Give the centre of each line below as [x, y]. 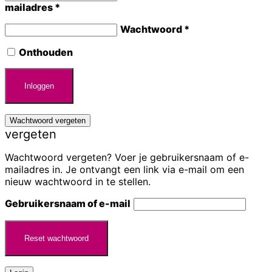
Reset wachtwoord [56, 238]
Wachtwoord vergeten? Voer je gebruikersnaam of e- [127, 157]
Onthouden [46, 52]
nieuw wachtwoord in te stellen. [78, 181]
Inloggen [39, 86]
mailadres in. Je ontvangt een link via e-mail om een [124, 169]
